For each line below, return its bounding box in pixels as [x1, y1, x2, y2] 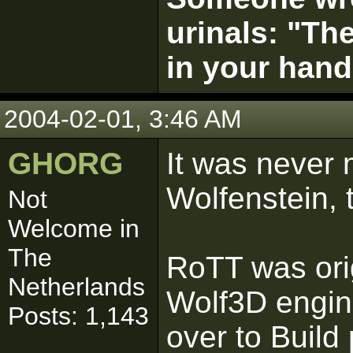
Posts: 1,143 [8, 302, 149, 330]
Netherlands [8, 273, 145, 301]
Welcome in [8, 214, 139, 243]
